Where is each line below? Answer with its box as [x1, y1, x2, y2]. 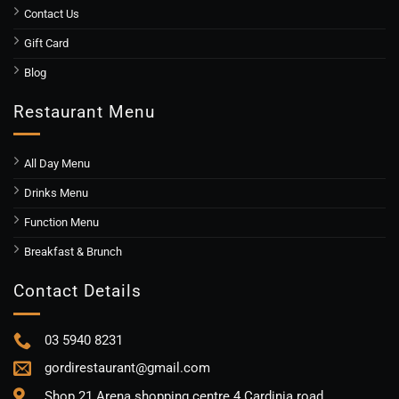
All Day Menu [24, 157, 90, 171]
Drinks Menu [24, 186, 88, 200]
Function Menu [24, 216, 99, 230]
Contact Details [13, 281, 142, 302]
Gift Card [24, 36, 69, 50]
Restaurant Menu [13, 101, 155, 122]
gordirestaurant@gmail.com [45, 360, 210, 377]
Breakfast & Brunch [24, 245, 122, 259]
